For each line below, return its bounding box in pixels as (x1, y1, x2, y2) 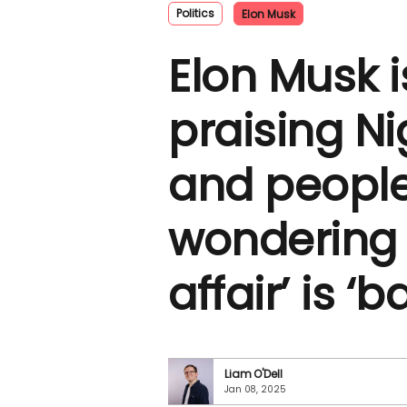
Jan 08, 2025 (224, 382, 286, 396)
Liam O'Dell (224, 366, 283, 382)
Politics (176, 5, 214, 21)
